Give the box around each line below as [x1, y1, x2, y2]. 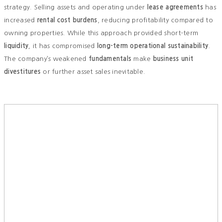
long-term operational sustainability [97, 43, 209, 50]
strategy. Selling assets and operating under [4, 4, 147, 11]
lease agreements [147, 4, 203, 11]
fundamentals [88, 55, 132, 62]
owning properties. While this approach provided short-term [4, 30, 199, 37]
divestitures [4, 68, 41, 75]
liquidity [4, 43, 29, 50]
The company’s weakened [4, 55, 89, 62]
